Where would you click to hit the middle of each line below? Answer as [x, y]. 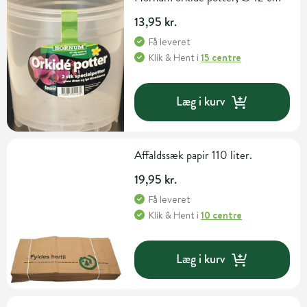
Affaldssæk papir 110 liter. [194, 155]
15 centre [221, 57]
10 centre [222, 215]
